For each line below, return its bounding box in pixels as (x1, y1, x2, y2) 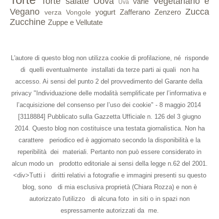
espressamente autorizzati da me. (60, 206, 159, 214)
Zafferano (120, 7, 150, 16)
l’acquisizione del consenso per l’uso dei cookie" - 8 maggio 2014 (16, 101, 203, 109)
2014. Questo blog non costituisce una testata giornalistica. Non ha (14, 124, 205, 132)
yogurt (95, 7, 115, 16)
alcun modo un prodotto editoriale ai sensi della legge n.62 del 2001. (11, 159, 208, 167)
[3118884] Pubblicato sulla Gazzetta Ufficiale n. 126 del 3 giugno (18, 112, 201, 120)
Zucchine (10, 17, 45, 27)
